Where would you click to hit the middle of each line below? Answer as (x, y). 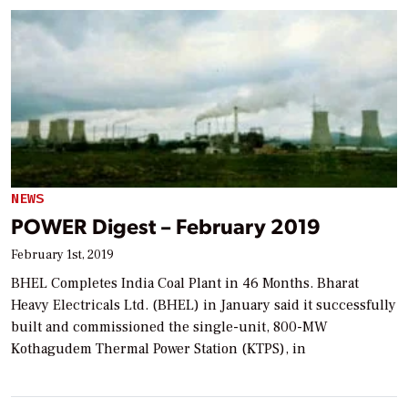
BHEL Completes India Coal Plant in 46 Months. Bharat (185, 283)
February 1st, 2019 (62, 255)
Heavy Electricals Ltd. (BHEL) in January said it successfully (204, 305)
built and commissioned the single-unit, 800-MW (169, 326)
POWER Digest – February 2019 (166, 225)
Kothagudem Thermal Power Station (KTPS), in (158, 348)
